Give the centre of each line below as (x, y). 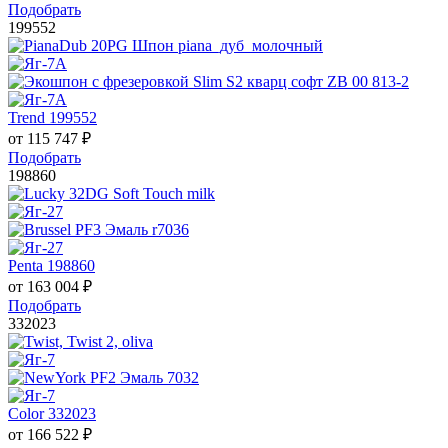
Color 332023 (52, 414)
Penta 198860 (51, 266)
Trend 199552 (52, 118)
